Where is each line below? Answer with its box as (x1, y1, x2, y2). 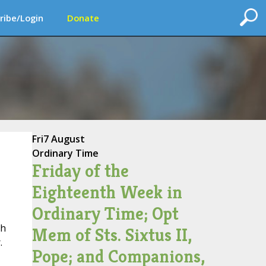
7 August (43, 132, 85, 145)
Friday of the (31, 160, 129, 182)
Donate (67, 12, 99, 24)
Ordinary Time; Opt (31, 202, 179, 225)
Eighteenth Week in (31, 181, 182, 204)
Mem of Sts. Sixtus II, (31, 224, 192, 246)
